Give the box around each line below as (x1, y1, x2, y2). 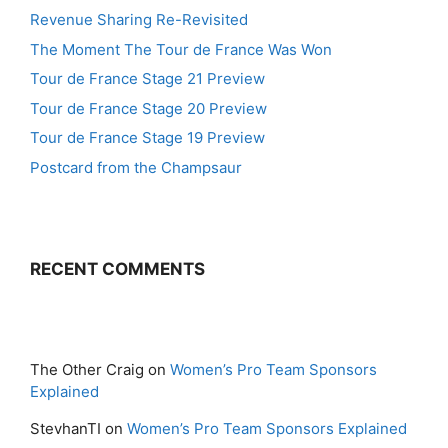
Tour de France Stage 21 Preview (30, 69, 265, 88)
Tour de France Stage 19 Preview (30, 128, 265, 147)
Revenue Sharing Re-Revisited (30, 10, 248, 29)
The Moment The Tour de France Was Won (30, 39, 332, 59)
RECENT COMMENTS (30, 258, 205, 279)
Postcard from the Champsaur (30, 157, 242, 177)
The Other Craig (30, 359, 144, 379)
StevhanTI (30, 418, 101, 438)
